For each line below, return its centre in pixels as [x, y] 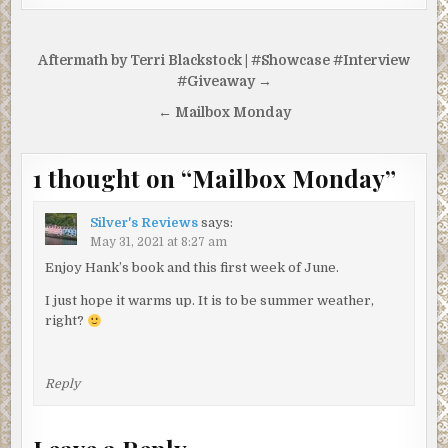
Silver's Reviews [143, 222]
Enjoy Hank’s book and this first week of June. [191, 268]
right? [65, 321]
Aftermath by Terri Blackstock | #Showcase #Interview [224, 61]
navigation [90, 91]
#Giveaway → [224, 82]
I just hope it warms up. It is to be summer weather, [209, 301]
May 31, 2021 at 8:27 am [158, 241]
